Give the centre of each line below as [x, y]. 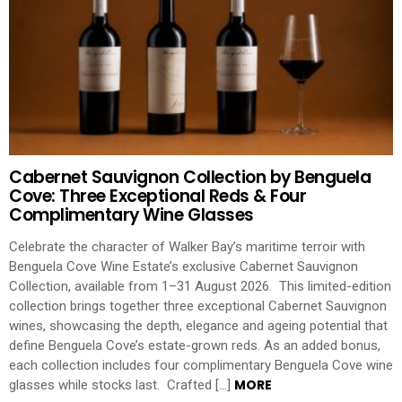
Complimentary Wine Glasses [131, 214]
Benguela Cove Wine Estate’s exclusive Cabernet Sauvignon [184, 267]
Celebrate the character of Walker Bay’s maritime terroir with [187, 247]
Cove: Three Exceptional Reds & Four [158, 196]
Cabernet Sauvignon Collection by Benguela [190, 177]
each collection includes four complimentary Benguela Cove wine [201, 366]
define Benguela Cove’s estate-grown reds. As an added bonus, [195, 346]
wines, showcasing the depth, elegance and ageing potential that [198, 326]
